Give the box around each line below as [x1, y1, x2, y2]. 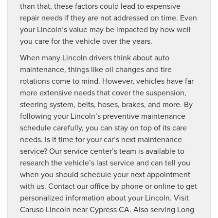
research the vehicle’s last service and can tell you [20, 157, 190, 168]
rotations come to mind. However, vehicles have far [20, 75, 194, 86]
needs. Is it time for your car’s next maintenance [20, 133, 182, 145]
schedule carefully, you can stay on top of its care [20, 122, 187, 133]
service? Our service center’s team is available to [20, 145, 184, 156]
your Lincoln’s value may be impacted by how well [20, 23, 191, 35]
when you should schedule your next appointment [20, 168, 190, 180]
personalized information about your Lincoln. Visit [20, 192, 189, 203]
